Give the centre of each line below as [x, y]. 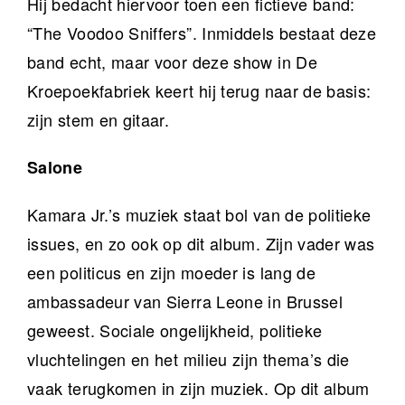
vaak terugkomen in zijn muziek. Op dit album [198, 388]
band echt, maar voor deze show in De [172, 62]
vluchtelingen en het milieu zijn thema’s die [188, 359]
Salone [55, 168]
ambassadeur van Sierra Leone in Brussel [185, 301]
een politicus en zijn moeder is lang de [172, 273]
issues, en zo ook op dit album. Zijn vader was [201, 244]
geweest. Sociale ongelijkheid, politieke [175, 330]
